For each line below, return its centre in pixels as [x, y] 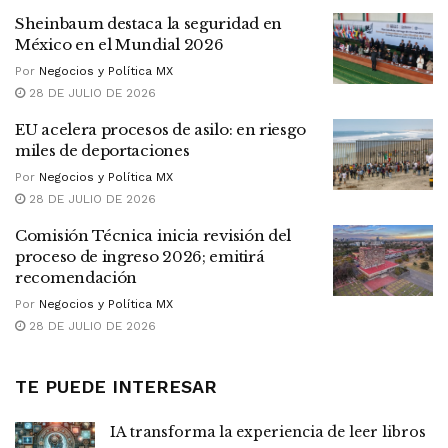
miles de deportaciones [102, 150]
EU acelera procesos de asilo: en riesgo [160, 129]
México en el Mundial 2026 [119, 44]
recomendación [76, 277]
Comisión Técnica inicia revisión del [153, 235]
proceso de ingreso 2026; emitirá [140, 256]
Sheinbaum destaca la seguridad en [149, 23]
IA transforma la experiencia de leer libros [268, 431]
